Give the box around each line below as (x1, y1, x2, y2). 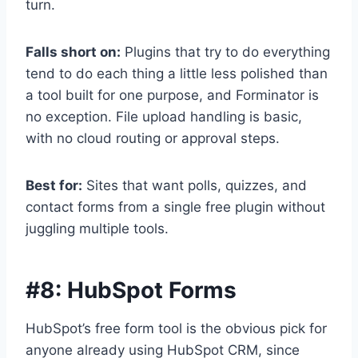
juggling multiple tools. (26, 221, 169, 237)
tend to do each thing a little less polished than (26, 66, 328, 82)
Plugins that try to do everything (121, 44, 330, 61)
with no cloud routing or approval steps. (26, 130, 280, 147)
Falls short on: (26, 44, 121, 61)
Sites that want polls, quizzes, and (82, 177, 307, 194)
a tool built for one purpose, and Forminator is (26, 87, 319, 104)
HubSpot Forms (67, 276, 237, 304)
